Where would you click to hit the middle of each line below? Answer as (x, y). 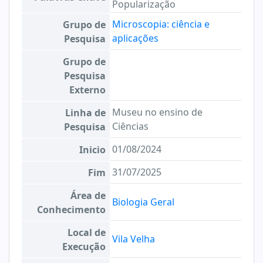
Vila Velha (134, 239)
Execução (84, 247)
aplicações (135, 38)
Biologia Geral (143, 202)
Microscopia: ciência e (161, 24)
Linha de (85, 113)
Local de (87, 232)
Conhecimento (71, 210)
